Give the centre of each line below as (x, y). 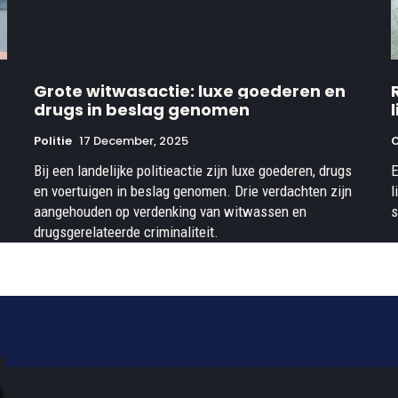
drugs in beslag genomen (142, 110)
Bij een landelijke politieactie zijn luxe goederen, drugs (193, 171)
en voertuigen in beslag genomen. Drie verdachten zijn (193, 191)
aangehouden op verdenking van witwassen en (170, 212)
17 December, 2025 (134, 141)
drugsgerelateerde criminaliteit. (126, 232)
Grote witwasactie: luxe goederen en (190, 92)
